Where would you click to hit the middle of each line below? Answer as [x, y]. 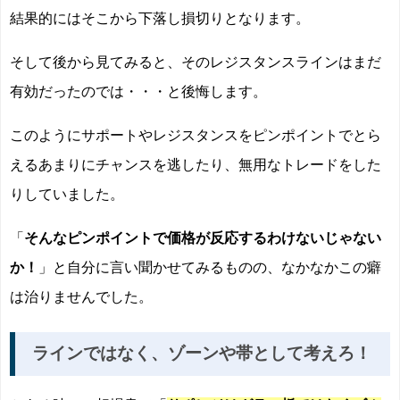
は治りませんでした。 [81, 296]
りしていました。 [67, 193]
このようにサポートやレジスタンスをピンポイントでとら [196, 134]
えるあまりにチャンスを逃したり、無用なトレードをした [196, 164]
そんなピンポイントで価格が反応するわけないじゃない [203, 237]
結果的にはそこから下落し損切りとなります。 [160, 17]
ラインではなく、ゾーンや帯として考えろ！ [202, 354]
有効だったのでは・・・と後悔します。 [138, 91]
